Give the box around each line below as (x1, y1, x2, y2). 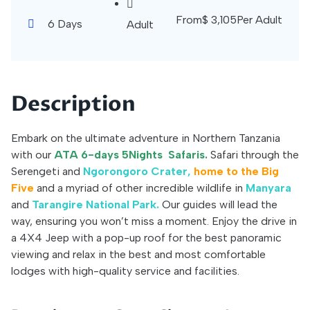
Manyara (246, 181, 291, 194)
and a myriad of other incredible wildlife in (37, 181, 246, 194)
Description (11, 90, 136, 118)
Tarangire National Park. (32, 198, 159, 211)
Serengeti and (11, 165, 83, 178)
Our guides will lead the (159, 198, 277, 211)
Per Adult (237, 13, 282, 26)
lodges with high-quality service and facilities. (11, 264, 239, 277)
